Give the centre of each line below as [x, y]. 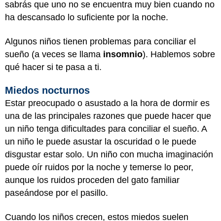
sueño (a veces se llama [54, 54]
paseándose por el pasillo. [58, 193]
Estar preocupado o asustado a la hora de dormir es [107, 103]
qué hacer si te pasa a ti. [55, 67]
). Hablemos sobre [179, 54]
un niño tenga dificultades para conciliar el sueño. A [106, 129]
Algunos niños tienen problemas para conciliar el [100, 41]
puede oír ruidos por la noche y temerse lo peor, [99, 167]
